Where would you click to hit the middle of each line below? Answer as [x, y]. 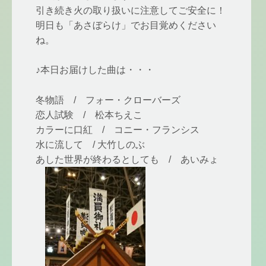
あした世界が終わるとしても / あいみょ [127, 159]
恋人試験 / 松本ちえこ [89, 115]
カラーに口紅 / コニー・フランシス [118, 129]
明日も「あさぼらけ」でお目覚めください [126, 25]
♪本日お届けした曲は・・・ [95, 70]
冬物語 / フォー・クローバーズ [108, 100]
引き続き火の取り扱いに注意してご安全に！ [131, 10]
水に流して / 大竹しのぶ [90, 144]
